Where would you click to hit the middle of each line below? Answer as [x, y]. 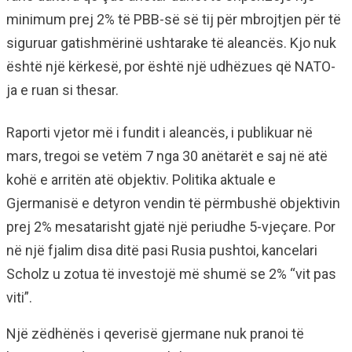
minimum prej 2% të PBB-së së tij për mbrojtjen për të [174, 19]
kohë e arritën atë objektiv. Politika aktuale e [141, 180]
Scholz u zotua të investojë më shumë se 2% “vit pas [171, 274]
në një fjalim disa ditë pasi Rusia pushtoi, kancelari [162, 250]
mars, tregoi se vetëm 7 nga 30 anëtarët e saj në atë [167, 156]
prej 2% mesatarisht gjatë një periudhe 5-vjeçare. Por [171, 227]
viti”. [19, 297]
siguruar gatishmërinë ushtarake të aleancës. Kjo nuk [171, 43]
